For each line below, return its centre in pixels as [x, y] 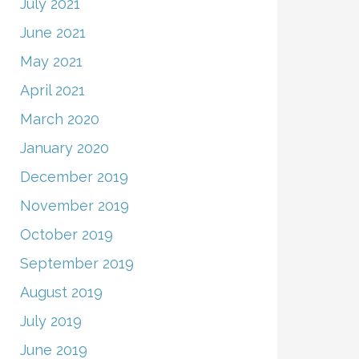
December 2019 [74, 177]
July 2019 [50, 321]
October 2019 [66, 235]
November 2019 [74, 206]
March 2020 [59, 119]
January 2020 [64, 148]
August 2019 [61, 292]
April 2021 [52, 91]
